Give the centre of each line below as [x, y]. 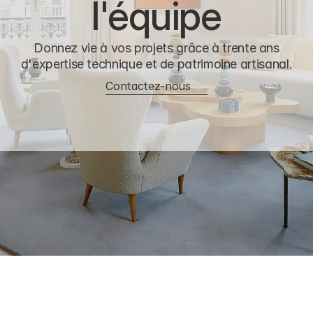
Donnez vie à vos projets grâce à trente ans [156, 48]
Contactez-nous [148, 86]
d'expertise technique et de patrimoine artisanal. [156, 64]
